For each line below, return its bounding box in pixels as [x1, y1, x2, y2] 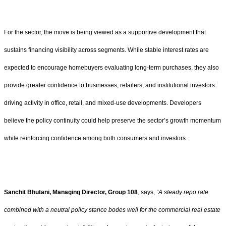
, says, [138, 188, 155, 196]
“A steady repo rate [155, 188, 208, 196]
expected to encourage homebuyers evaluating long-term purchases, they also [4, 64, 219, 72]
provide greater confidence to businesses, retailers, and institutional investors [4, 82, 215, 89]
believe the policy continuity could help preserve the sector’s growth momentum [4, 117, 221, 125]
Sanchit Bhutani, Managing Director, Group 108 [4, 188, 138, 196]
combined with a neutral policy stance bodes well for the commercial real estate [4, 206, 220, 213]
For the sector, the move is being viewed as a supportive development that [4, 29, 206, 36]
